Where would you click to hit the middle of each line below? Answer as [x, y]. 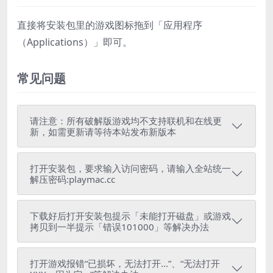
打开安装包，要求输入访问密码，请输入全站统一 [130, 168]
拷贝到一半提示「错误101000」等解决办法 [119, 227]
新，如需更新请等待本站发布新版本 [103, 132]
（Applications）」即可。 [75, 42]
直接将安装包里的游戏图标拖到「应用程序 [110, 25]
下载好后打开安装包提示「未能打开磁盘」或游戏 [130, 216]
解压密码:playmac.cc [73, 179]
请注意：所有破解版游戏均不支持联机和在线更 [126, 121]
